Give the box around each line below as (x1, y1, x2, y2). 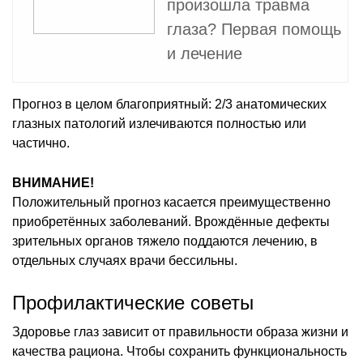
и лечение (167, 44, 242, 62)
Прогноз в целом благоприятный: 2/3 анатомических (12, 96, 327, 111)
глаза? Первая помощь (167, 19, 341, 38)
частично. (12, 135, 70, 150)
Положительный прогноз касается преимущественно (12, 194, 331, 209)
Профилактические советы (12, 291, 254, 314)
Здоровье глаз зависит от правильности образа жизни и (12, 324, 348, 339)
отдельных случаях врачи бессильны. (12, 253, 237, 267)
